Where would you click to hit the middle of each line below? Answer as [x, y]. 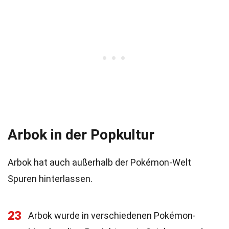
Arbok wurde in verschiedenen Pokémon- [112, 215]
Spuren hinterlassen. [50, 179]
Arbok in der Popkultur [81, 135]
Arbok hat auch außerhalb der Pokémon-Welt [99, 162]
